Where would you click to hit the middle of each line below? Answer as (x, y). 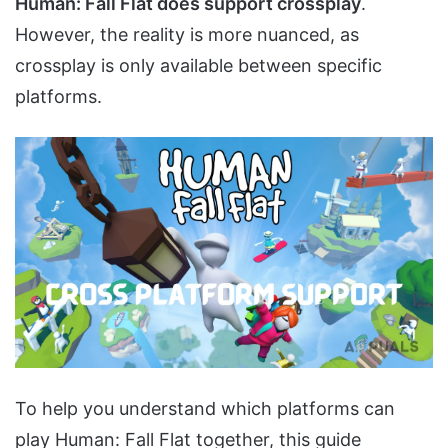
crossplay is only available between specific (198, 66)
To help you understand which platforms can (205, 409)
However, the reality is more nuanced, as (187, 35)
